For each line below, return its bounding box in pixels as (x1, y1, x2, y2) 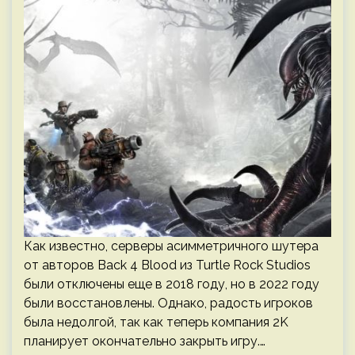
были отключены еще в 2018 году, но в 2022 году (24, 277, 319, 292)
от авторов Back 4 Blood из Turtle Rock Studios (24, 258, 311, 273)
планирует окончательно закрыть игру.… (24, 334, 265, 349)
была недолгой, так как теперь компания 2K (24, 315, 288, 330)
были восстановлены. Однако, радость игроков (24, 296, 313, 311)
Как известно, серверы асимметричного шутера (24, 239, 319, 254)
